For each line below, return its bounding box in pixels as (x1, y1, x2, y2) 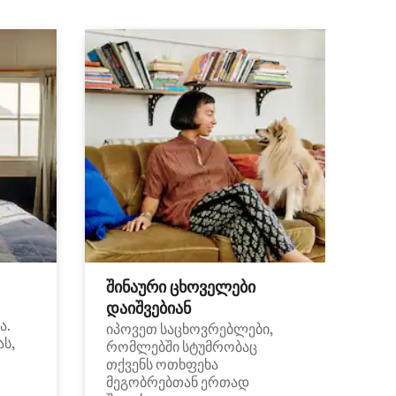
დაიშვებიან (106, 298, 191, 318)
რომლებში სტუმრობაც (106, 338, 257, 356)
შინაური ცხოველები (106, 277, 255, 297)
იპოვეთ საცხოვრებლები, (106, 320, 273, 339)
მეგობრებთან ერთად (106, 373, 249, 392)
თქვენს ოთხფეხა (106, 355, 218, 374)
